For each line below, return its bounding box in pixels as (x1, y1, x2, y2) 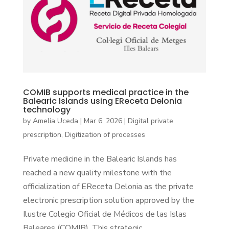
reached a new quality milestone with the (22, 167, 172, 178)
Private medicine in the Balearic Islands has (22, 153, 177, 165)
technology (22, 103, 71, 116)
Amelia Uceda (32, 116, 78, 126)
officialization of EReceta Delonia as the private (22, 180, 194, 192)
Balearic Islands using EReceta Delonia (22, 95, 182, 107)
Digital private (127, 116, 173, 126)
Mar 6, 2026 (83, 116, 122, 126)
